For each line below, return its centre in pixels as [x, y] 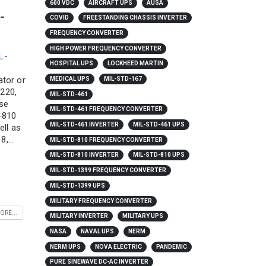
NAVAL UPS [97, 231]
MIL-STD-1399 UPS [77, 185]
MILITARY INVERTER [79, 216]
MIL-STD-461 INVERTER [84, 125]
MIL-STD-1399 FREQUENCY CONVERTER [108, 170]
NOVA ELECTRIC [118, 246]
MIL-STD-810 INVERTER [84, 155]
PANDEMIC [171, 246]
